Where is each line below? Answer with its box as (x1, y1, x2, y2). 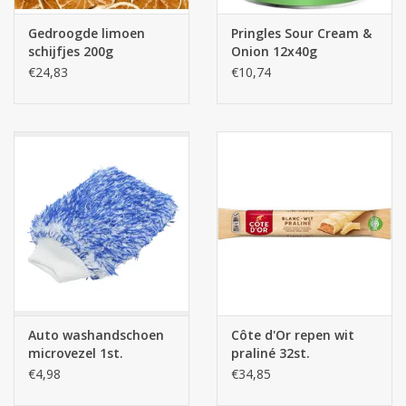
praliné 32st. (231, 344, 310, 362)
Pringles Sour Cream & (231, 24, 372, 43)
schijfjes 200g (28, 43, 113, 61)
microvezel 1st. (28, 344, 123, 362)
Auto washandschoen (28, 326, 164, 344)
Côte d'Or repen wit (231, 326, 354, 344)
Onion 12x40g (231, 43, 317, 61)
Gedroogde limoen (28, 24, 145, 43)
